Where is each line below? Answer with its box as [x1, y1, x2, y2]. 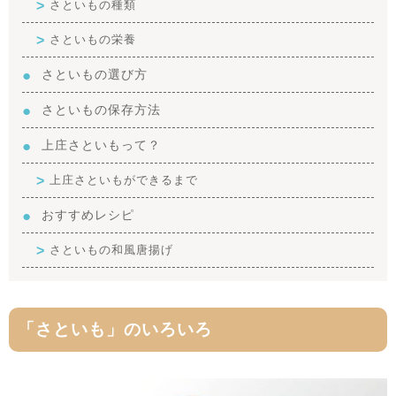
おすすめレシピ [42, 208, 135, 223]
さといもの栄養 [49, 33, 137, 47]
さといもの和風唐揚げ [49, 243, 174, 257]
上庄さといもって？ [42, 138, 162, 153]
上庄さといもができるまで [49, 173, 199, 187]
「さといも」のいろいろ [18, 320, 212, 339]
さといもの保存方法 [42, 103, 162, 118]
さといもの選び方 [42, 67, 148, 82]
